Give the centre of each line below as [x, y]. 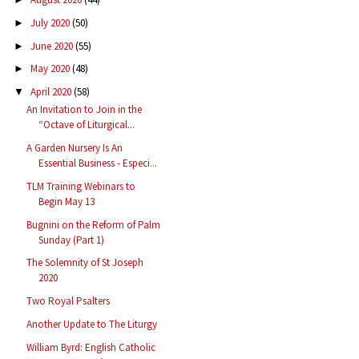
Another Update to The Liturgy [92, 324]
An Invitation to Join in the [85, 110]
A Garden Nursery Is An [75, 148]
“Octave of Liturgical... [87, 125]
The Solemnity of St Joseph [85, 263]
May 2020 [51, 69]
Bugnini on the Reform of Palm [94, 224]
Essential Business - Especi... [98, 163]
